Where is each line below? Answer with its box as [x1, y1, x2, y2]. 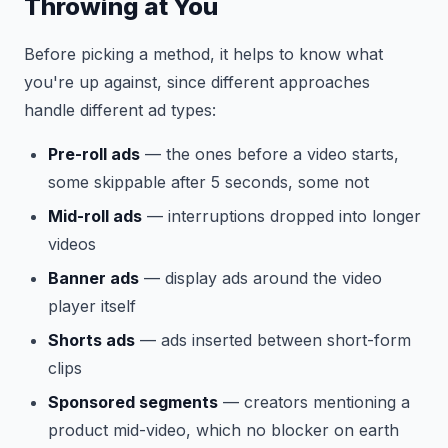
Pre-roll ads [48, 143, 140, 164]
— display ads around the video [139, 267, 382, 288]
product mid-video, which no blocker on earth [48, 419, 399, 440]
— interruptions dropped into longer [142, 205, 421, 226]
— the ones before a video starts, [140, 143, 399, 164]
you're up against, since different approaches [24, 71, 370, 92]
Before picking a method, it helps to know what [24, 43, 383, 64]
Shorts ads [48, 329, 135, 350]
